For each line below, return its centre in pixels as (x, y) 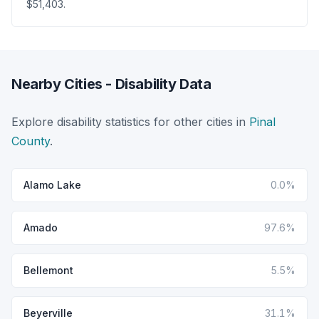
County (31, 141)
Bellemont (48, 270)
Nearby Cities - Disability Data (111, 84)
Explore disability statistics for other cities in (130, 121)
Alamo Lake (52, 184)
